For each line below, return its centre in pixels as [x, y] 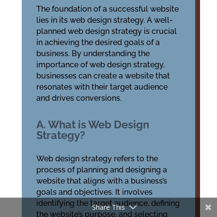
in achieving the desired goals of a [98, 42]
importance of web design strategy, [100, 65]
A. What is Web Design [93, 124]
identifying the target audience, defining [108, 203]
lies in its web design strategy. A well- [104, 20]
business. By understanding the [93, 54]
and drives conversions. [79, 98]
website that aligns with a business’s [101, 181]
